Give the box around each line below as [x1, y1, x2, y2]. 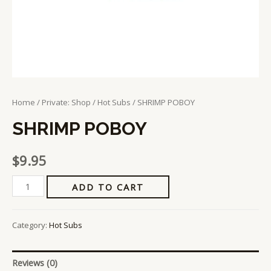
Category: [12, 219, 49, 230]
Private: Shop [42, 97, 91, 108]
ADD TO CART [71, 181, 144, 193]
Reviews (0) [12, 256, 57, 269]
